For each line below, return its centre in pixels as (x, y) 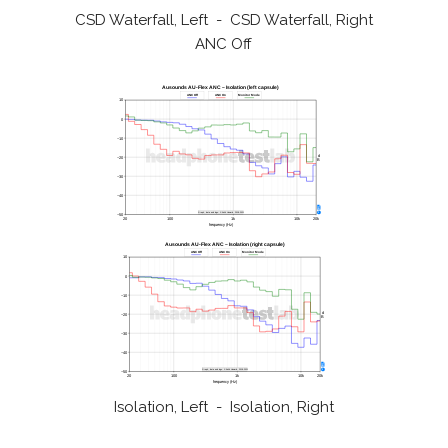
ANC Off (224, 44)
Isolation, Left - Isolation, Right (223, 407)
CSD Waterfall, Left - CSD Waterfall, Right (223, 20)
